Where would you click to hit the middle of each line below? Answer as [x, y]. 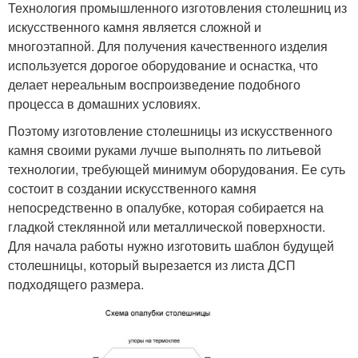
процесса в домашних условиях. [104, 103]
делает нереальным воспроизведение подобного [154, 84]
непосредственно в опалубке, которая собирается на [166, 207]
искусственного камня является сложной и [135, 26]
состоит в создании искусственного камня [132, 188]
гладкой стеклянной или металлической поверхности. [167, 226]
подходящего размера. [76, 284]
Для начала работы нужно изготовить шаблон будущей [171, 245]
